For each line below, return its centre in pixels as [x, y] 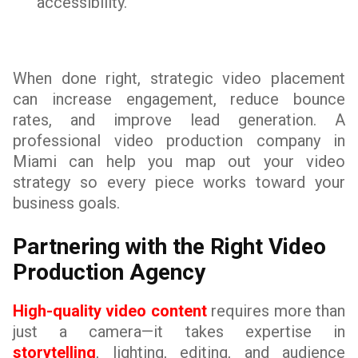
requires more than [278, 311]
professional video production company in [179, 141]
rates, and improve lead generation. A [179, 120]
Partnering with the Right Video [169, 247]
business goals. [66, 203]
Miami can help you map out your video [179, 161]
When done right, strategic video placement [179, 78]
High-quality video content [112, 311]
